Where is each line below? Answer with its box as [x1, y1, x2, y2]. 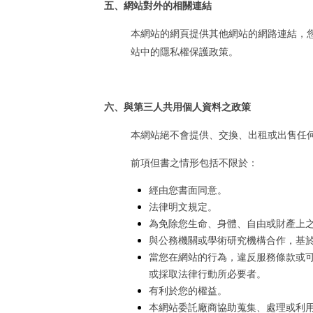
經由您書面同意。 [149, 184, 227, 196]
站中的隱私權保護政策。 [131, 45, 238, 58]
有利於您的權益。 [149, 284, 227, 297]
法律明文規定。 [149, 201, 217, 213]
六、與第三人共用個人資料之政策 [104, 101, 251, 113]
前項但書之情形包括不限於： [131, 156, 258, 169]
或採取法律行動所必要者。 [149, 268, 266, 280]
